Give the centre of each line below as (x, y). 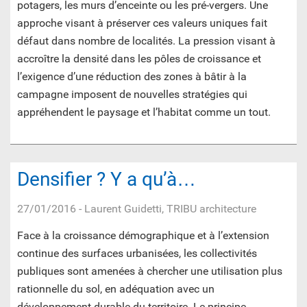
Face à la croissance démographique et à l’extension (143, 236)
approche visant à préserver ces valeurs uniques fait (142, 23)
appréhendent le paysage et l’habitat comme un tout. (144, 112)
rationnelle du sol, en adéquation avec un (116, 289)
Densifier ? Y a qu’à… (107, 180)
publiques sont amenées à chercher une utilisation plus (150, 271)
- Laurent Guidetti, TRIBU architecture (166, 209)
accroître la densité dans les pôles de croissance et (139, 59)
